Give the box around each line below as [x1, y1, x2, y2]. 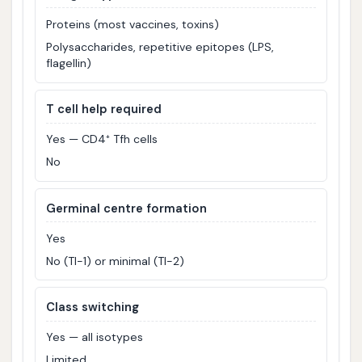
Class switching [46, 299, 140, 316]
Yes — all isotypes [46, 330, 144, 345]
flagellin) [46, 56, 92, 71]
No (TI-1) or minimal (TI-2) [46, 253, 185, 268]
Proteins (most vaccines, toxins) [46, 17, 220, 32]
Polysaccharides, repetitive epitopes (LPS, [46, 40, 275, 55]
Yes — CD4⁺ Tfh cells [46, 132, 158, 147]
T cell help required [46, 101, 162, 118]
